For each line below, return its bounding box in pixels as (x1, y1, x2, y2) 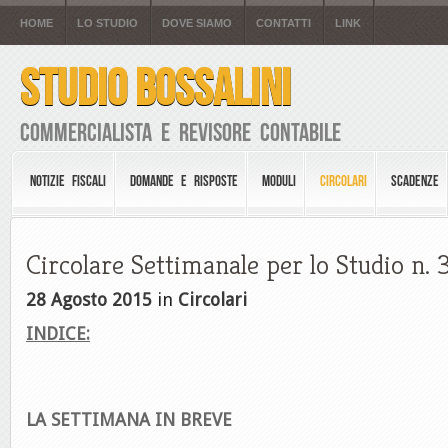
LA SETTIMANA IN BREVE (26, 409, 232, 430)
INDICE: (26, 323, 90, 344)
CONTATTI (256, 17, 311, 29)
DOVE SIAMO (162, 17, 232, 29)
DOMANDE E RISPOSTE (130, 173, 238, 189)
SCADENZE (391, 173, 439, 189)
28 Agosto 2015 (26, 289, 152, 310)
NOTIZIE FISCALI (30, 173, 106, 189)
